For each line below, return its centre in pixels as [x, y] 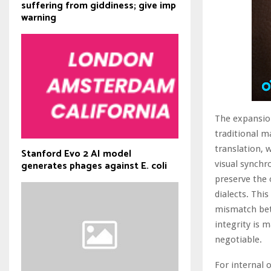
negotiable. [238, 239]
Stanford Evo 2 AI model [76, 154]
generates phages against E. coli [94, 166]
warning [39, 18]
